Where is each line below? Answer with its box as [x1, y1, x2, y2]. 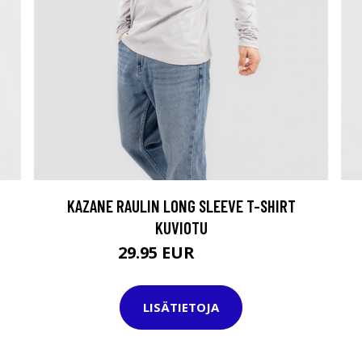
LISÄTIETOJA [143, 299, 219, 316]
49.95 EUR [199, 247, 244, 262]
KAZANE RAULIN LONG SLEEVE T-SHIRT [66, 195, 296, 216]
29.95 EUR [118, 241, 199, 263]
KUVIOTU [154, 217, 208, 238]
